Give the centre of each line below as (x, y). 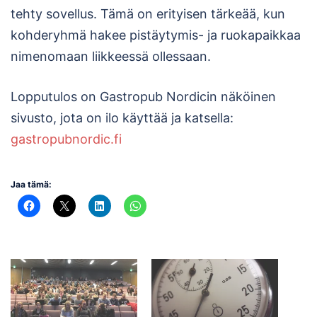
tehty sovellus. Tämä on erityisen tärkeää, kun (148, 14)
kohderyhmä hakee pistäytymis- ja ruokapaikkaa (156, 35)
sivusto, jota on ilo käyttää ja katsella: (122, 118)
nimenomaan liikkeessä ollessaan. (111, 57)
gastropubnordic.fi (66, 139)
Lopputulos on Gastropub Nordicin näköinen (143, 97)
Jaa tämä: (31, 184)
